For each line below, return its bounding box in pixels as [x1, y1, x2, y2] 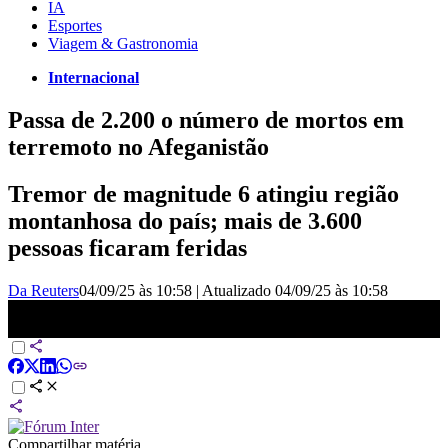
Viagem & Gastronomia [48, 34, 198, 52]
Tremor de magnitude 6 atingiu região [8, 180, 399, 207]
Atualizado [202, 281, 275, 299]
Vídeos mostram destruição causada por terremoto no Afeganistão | [8, 299, 428, 317]
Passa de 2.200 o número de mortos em [8, 106, 404, 133]
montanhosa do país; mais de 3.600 [8, 207, 362, 234]
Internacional [48, 68, 139, 86]
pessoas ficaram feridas [8, 234, 247, 261]
